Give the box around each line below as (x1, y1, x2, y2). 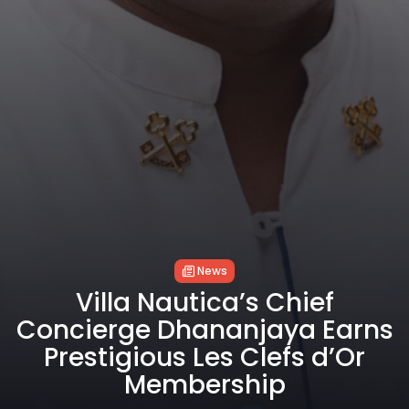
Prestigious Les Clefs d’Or (44, 339, 365, 375)
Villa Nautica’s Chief (75, 284, 334, 320)
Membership (123, 366, 286, 403)
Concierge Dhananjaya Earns (16, 311, 393, 348)
